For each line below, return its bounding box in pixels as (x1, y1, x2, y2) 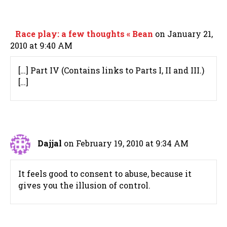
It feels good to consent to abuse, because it (18, 168, 192, 179)
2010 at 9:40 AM (10, 40, 72, 51)
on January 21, (155, 28, 213, 40)
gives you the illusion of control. (18, 180, 150, 191)
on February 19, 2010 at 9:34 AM (64, 138, 188, 149)
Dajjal (37, 138, 62, 149)
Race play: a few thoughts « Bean (15, 28, 153, 40)
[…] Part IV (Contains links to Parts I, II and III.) (18, 65, 204, 76)
